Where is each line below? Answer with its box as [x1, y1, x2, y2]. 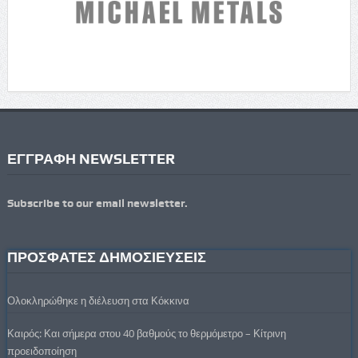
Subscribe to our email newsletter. [6, 197, 188, 210]
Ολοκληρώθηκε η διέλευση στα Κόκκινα [6, 293, 189, 308]
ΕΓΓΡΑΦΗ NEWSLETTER [6, 150, 175, 168]
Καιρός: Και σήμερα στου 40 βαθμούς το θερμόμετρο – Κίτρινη [6, 326, 286, 341]
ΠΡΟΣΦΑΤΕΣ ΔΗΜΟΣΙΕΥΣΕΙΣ [6, 249, 206, 266]
